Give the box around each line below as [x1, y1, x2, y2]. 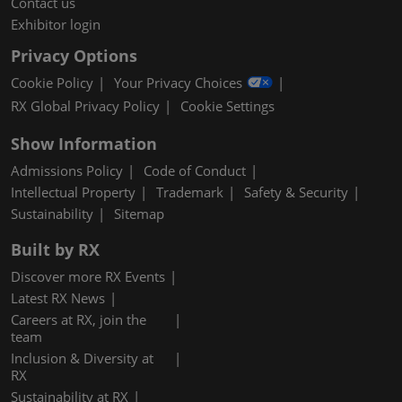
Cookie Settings [180, 97, 275, 116]
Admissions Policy [11, 162, 123, 180]
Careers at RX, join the [11, 310, 146, 329]
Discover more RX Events [11, 267, 165, 286]
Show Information [11, 133, 157, 155]
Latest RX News [11, 289, 105, 308]
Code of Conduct [144, 162, 246, 180]
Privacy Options [11, 44, 137, 66]
